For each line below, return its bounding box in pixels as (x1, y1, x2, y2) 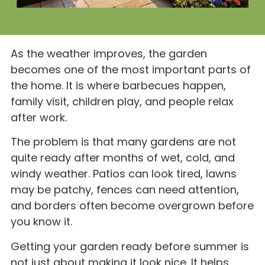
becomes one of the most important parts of (11, 62, 251, 77)
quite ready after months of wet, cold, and (11, 150, 235, 166)
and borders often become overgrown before (11, 198, 254, 214)
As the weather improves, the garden (11, 46, 207, 62)
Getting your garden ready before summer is (11, 238, 249, 254)
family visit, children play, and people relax (11, 94, 234, 109)
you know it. (11, 214, 72, 230)
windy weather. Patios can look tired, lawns (11, 166, 237, 182)
